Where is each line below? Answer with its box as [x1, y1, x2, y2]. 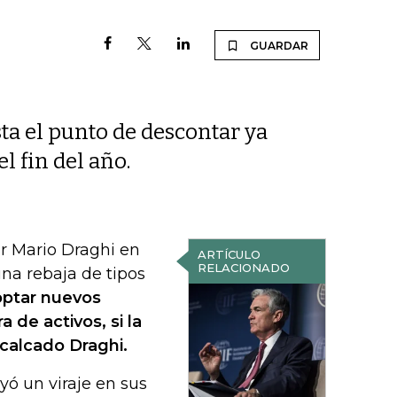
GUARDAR [250, 39, 308, 52]
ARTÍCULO [197, 247, 261, 261]
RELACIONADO [197, 261, 290, 275]
